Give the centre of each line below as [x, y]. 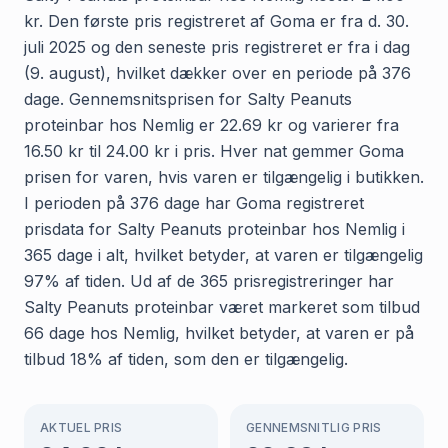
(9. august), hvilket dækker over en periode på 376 [217, 72]
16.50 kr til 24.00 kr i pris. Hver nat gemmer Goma [214, 150]
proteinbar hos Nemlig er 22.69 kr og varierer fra [211, 124]
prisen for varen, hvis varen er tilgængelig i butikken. [224, 176]
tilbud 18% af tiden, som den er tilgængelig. [186, 358]
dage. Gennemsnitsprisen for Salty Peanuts [188, 98]
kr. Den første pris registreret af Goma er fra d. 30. [216, 20]
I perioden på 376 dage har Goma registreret [194, 202]
